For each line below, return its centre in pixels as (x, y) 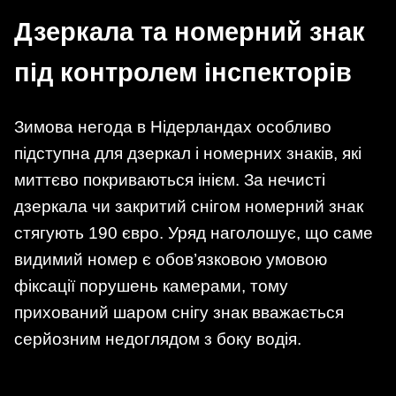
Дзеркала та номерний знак (190, 31)
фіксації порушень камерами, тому (151, 286)
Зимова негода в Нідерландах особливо (173, 126)
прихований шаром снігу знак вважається (179, 312)
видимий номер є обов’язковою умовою (171, 259)
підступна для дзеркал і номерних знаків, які (188, 153)
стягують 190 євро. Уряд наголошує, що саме (194, 232)
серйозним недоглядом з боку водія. (158, 339)
